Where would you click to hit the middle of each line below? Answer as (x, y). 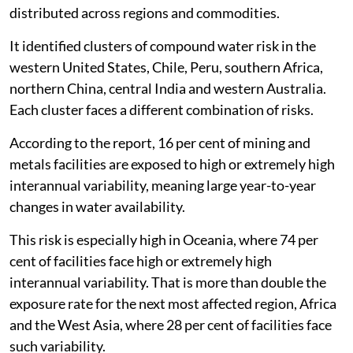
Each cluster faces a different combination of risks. (162, 109)
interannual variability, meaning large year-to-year (163, 185)
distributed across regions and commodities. (145, 12)
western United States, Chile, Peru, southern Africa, (166, 67)
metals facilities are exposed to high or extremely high (172, 163)
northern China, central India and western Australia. (168, 88)
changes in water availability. (97, 206)
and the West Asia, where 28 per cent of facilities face (171, 324)
